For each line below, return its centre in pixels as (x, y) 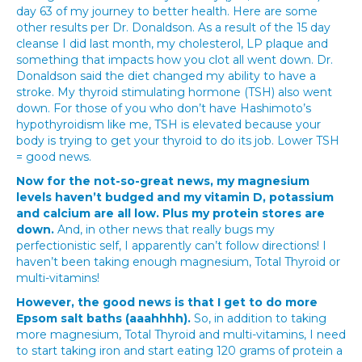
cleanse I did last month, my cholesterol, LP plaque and (172, 44)
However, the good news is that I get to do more (167, 302)
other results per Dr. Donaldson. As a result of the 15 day (173, 27)
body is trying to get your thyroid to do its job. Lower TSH (178, 141)
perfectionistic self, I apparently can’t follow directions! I (171, 246)
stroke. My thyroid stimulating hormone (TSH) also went (174, 92)
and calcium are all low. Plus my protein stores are (170, 213)
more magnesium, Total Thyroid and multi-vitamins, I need (181, 335)
